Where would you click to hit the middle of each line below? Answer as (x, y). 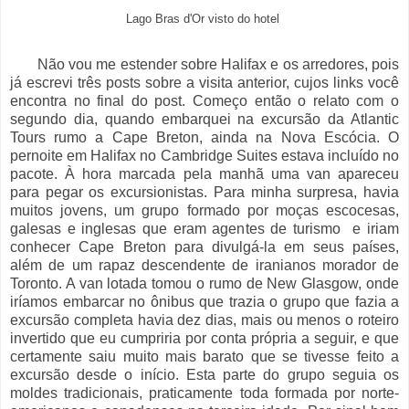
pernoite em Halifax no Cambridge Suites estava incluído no (204, 155)
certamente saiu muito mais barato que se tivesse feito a (204, 356)
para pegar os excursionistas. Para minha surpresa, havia (204, 192)
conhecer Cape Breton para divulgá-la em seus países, (204, 246)
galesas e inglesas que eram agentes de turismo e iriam (204, 228)
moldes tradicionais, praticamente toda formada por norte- (204, 393)
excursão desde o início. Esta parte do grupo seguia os (204, 374)
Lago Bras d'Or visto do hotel (204, 19)
